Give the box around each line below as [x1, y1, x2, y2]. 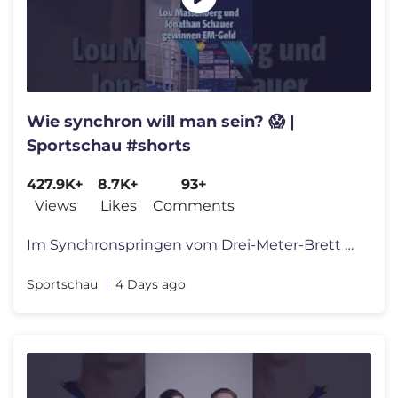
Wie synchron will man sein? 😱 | [27, 112, 295, 132]
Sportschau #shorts [27, 136, 191, 156]
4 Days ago [115, 276, 186, 293]
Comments [153, 197, 235, 215]
